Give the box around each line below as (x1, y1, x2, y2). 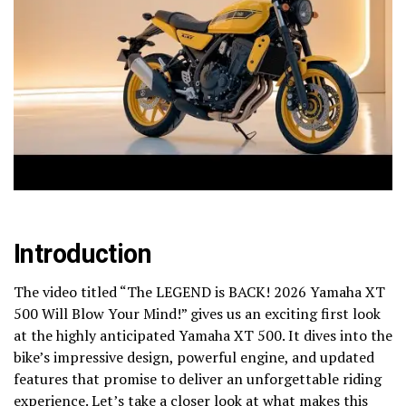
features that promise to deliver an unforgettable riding (14, 368, 382, 389)
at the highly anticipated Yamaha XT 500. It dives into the (14, 324, 392, 345)
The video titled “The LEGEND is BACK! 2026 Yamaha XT (14, 281, 385, 302)
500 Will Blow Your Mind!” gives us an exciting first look (14, 303, 381, 324)
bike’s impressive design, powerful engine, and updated (14, 346, 374, 367)
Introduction (14, 237, 152, 269)
